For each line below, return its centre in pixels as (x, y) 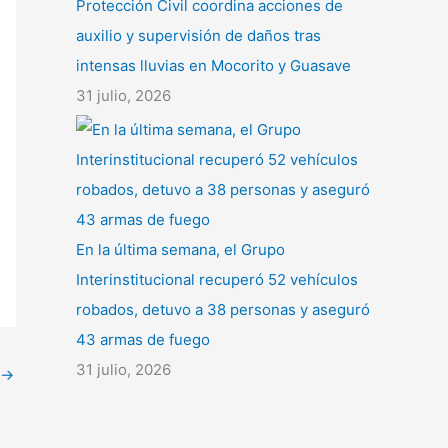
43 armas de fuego (143, 340)
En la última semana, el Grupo (180, 250)
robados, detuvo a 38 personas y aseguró (223, 310)
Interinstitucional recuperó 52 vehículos (217, 280)
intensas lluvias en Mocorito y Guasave (213, 66)
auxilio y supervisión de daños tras (198, 36)
